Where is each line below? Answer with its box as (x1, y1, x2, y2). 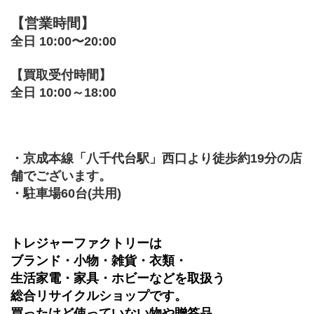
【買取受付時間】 (11, 67, 111, 82)
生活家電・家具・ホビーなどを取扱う (11, 271, 225, 285)
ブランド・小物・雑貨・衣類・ (11, 253, 187, 268)
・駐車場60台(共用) (11, 186, 121, 200)
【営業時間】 (11, 15, 95, 31)
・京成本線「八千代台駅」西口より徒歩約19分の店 (11, 151, 302, 165)
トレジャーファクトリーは (11, 235, 162, 250)
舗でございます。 (11, 168, 111, 183)
